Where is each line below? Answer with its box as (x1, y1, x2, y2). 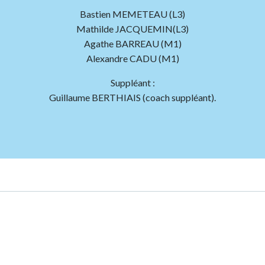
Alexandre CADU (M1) (86, 52, 179, 64)
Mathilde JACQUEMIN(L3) (76, 22, 189, 34)
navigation (132, 194, 246, 224)
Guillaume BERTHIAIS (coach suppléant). (49, 91, 216, 103)
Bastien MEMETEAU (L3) (80, 8, 185, 20)
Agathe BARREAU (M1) (83, 37, 182, 49)
